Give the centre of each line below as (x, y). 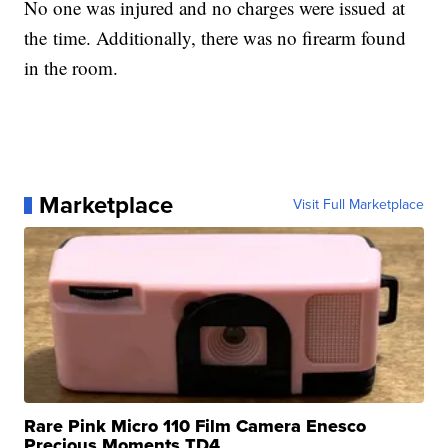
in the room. (74, 68)
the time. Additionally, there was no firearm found (215, 38)
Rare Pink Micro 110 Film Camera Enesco (195, 426)
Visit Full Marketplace (358, 205)
